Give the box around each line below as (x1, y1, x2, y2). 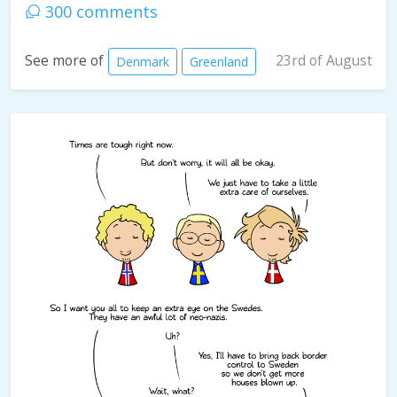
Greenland (190, 53, 248, 71)
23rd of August (276, 51, 372, 71)
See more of (25, 51, 104, 71)
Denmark (116, 53, 169, 71)
